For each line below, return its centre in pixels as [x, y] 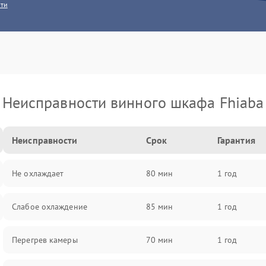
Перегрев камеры [45, 240]
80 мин [159, 173]
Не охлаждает [38, 173]
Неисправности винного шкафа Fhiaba [133, 102]
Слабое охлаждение [50, 207]
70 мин [159, 240]
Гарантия [236, 140]
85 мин [159, 207]
